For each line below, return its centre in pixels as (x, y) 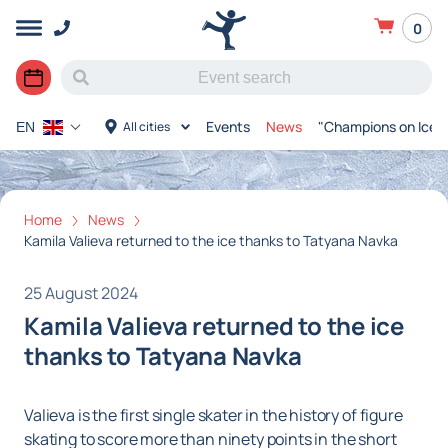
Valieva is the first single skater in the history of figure (213, 415)
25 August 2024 (81, 293)
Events (228, 126)
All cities (146, 126)
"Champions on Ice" (380, 126)
